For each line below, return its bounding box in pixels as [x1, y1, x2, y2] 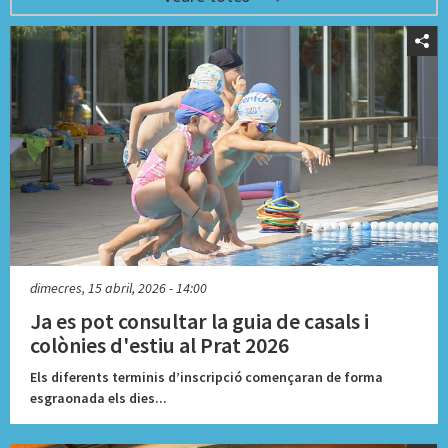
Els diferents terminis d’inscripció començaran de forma [30, 367, 383, 386]
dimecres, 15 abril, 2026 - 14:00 [30, 278, 207, 297]
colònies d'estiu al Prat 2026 [30, 330, 289, 359]
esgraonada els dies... [30, 388, 167, 407]
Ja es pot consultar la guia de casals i [30, 306, 369, 335]
